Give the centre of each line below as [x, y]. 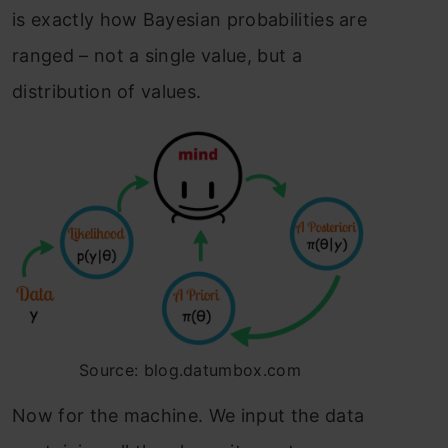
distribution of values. [107, 91]
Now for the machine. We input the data [188, 415]
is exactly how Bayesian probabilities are [190, 19]
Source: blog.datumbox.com [190, 369]
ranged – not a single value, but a [157, 55]
